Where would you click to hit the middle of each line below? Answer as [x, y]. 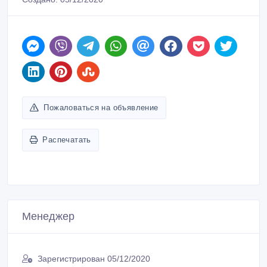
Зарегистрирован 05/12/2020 [94, 259]
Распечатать [67, 140]
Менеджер [48, 217]
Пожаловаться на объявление [101, 108]
